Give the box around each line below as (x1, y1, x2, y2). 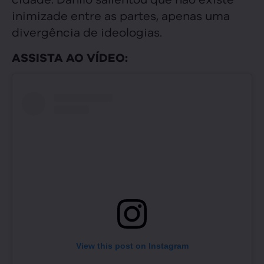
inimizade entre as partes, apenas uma (12, 7, 230, 24)
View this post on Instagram (75, 241, 189, 251)
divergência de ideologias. (12, 24, 162, 40)
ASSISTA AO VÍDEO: (12, 50, 128, 65)
